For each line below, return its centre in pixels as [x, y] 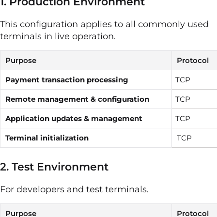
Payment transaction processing [67, 80]
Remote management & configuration [77, 99]
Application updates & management [74, 119]
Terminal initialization [47, 138]
